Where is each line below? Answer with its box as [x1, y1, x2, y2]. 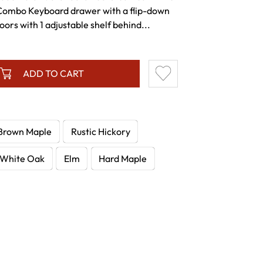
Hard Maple [99, 152, 147, 164]
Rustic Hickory [70, 126, 130, 138]
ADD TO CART [22, 68, 84, 80]
